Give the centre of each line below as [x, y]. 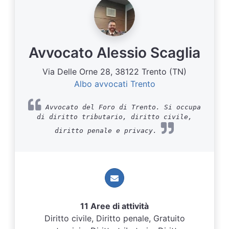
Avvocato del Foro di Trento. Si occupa [121, 107]
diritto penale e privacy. [108, 131]
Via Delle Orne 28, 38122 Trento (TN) [114, 72]
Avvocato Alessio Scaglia [114, 53]
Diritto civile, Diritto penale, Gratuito [114, 218]
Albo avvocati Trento [114, 84]
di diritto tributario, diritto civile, [114, 117]
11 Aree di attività [114, 206]
